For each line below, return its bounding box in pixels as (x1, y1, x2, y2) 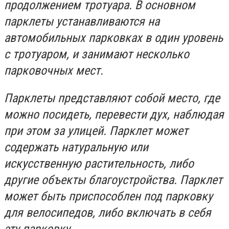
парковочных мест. (4, 63, 103, 78)
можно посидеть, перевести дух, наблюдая (4, 107, 224, 122)
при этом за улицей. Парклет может (4, 123, 188, 138)
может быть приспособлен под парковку (4, 189, 213, 203)
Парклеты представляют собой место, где (4, 90, 220, 105)
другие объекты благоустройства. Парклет (4, 172, 222, 187)
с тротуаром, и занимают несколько (4, 47, 189, 62)
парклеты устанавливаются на (4, 14, 159, 29)
